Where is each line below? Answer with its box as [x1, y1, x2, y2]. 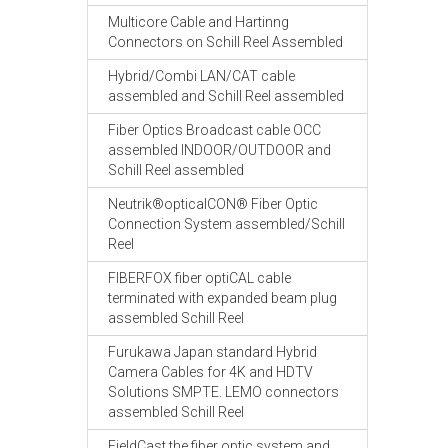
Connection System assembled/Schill [108, 216, 345, 232]
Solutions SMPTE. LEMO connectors [108, 384, 339, 400]
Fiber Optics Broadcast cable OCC [108, 122, 321, 138]
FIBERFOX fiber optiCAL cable [108, 270, 291, 286]
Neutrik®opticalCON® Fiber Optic [108, 196, 318, 212]
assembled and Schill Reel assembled [108, 88, 344, 104]
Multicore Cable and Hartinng [108, 14, 289, 30]
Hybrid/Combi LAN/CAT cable [108, 68, 295, 84]
